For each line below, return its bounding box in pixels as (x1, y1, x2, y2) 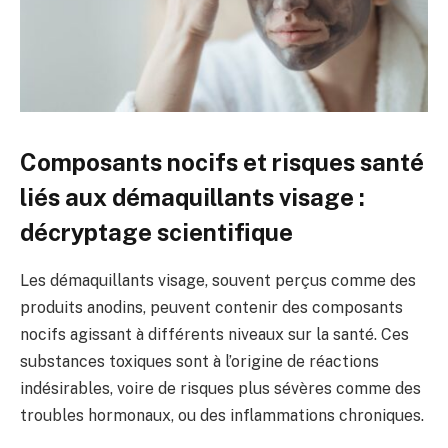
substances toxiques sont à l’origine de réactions (20, 352, 379, 372)
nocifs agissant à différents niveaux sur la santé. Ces (20, 325, 409, 345)
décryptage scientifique (20, 217, 293, 246)
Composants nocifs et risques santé (20, 147, 424, 176)
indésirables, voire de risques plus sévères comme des (20, 379, 421, 399)
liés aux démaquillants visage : (20, 182, 365, 211)
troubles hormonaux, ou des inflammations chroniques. (20, 406, 424, 426)
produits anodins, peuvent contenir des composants (20, 298, 403, 318)
